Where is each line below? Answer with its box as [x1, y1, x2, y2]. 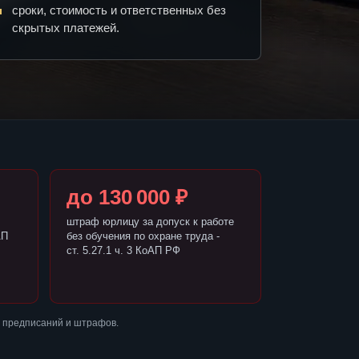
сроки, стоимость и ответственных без [12, 3, 226, 18]
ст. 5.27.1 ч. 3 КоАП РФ [66, 244, 180, 257]
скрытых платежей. [12, 21, 119, 35]
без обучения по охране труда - [66, 230, 220, 243]
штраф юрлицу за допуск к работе [66, 216, 234, 228]
